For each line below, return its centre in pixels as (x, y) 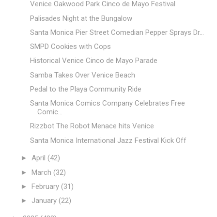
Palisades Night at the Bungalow (81, 18)
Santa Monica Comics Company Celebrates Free (107, 103)
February (46, 186)
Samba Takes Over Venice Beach (82, 75)
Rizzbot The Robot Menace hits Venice (92, 126)
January (45, 201)
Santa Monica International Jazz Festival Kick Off (108, 140)
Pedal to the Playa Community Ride (85, 89)
